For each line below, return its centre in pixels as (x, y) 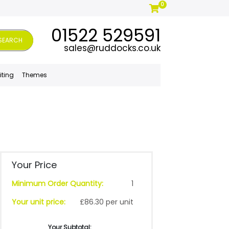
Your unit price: (38, 202)
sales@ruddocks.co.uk (112, 48)
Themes (35, 75)
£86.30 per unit (106, 202)
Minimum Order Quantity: (57, 184)
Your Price (34, 165)
